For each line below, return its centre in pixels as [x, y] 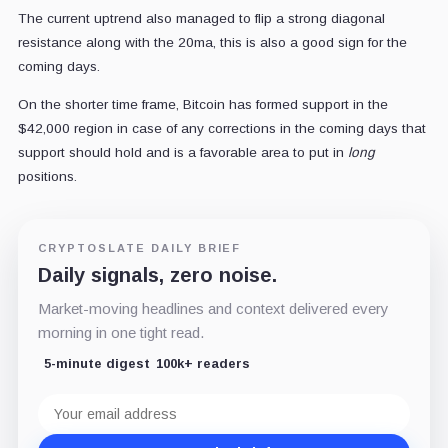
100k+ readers [202, 363]
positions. [47, 176]
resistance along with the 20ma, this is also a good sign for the [212, 42]
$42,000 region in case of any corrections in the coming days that [221, 128]
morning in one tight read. [120, 332]
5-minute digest [96, 363]
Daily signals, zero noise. [157, 274]
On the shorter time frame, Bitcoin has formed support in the [202, 104]
